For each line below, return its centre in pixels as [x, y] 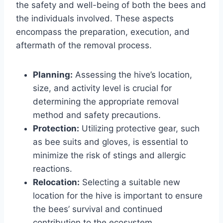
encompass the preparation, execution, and [103, 32]
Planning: [53, 74]
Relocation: [56, 182]
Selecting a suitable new [130, 182]
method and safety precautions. [97, 115]
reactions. [53, 168]
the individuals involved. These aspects [95, 18]
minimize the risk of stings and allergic [109, 155]
